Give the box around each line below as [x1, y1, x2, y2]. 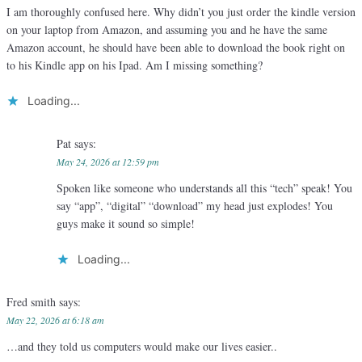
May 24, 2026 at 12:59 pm [56, 155, 159, 169]
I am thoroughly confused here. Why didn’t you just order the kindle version [6, 4, 356, 20]
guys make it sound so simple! [56, 216, 195, 232]
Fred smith [6, 294, 59, 310]
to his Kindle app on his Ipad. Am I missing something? [6, 57, 263, 74]
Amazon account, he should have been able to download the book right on [6, 40, 345, 56]
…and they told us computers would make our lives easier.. [6, 339, 277, 355]
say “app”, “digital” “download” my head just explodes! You [56, 198, 333, 214]
